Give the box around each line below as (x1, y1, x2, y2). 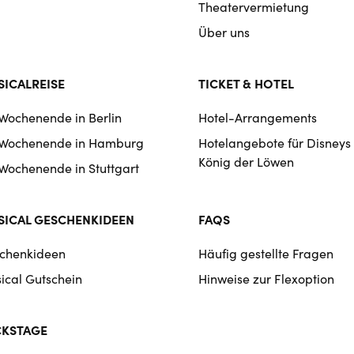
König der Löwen (198, 153, 294, 170)
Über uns (198, 24, 250, 40)
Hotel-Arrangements (198, 109, 317, 126)
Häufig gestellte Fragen (198, 245, 333, 262)
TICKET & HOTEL (198, 74, 294, 92)
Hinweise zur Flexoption (198, 270, 334, 287)
